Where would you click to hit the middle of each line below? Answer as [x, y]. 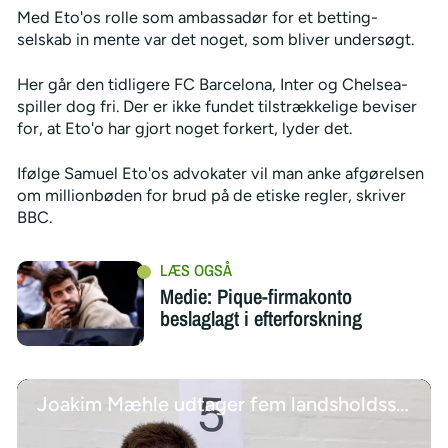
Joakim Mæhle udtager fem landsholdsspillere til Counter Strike [402, 404]
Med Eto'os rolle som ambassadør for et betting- [197, 16]
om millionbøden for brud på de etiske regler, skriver [211, 194]
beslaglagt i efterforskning [260, 317]
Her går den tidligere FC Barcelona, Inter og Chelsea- [212, 83]
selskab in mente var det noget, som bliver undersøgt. [215, 38]
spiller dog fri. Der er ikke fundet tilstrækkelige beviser [216, 105]
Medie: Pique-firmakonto [255, 295]
